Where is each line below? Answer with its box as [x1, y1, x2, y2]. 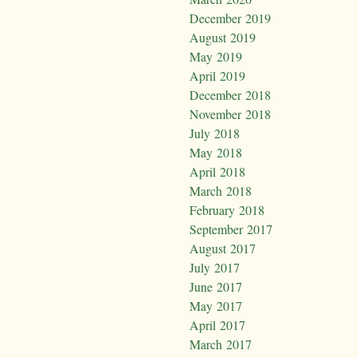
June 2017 [189, 278, 242, 296]
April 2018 [189, 163, 245, 181]
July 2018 [189, 125, 240, 142]
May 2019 [189, 48, 242, 66]
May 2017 [189, 297, 242, 315]
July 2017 [189, 259, 240, 276]
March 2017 [189, 336, 252, 353]
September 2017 [189, 221, 272, 238]
